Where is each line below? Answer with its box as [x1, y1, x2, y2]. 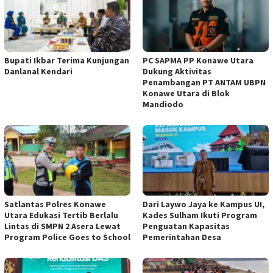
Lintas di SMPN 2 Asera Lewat [4, 221, 121, 232]
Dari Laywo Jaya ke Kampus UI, [143, 199, 264, 210]
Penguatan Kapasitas [143, 221, 230, 232]
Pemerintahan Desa [143, 232, 221, 243]
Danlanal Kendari [4, 66, 73, 77]
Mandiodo [143, 99, 183, 110]
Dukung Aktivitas [143, 66, 211, 77]
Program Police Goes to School [4, 232, 130, 243]
